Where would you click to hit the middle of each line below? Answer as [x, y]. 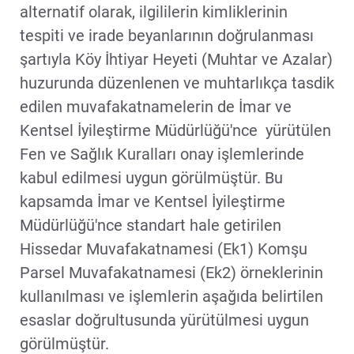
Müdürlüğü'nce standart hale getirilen [151, 225]
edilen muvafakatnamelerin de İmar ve [156, 106]
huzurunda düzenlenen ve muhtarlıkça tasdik [177, 83]
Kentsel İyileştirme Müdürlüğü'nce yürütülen [175, 130]
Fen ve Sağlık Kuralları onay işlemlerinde [162, 154]
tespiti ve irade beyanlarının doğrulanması [167, 35]
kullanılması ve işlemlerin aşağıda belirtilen [171, 296]
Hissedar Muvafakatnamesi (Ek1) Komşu [164, 249]
